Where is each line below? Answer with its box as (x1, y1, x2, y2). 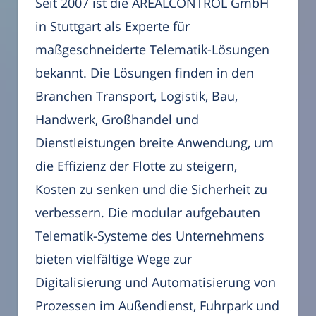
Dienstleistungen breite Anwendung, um (35, 133, 274, 151)
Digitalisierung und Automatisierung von (35, 273, 276, 291)
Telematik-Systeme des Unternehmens (35, 226, 265, 244)
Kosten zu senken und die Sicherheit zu (35, 180, 267, 197)
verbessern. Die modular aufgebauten (35, 203, 260, 221)
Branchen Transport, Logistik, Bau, (35, 87, 238, 104)
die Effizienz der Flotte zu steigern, (35, 157, 237, 174)
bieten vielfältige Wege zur (35, 250, 192, 267)
